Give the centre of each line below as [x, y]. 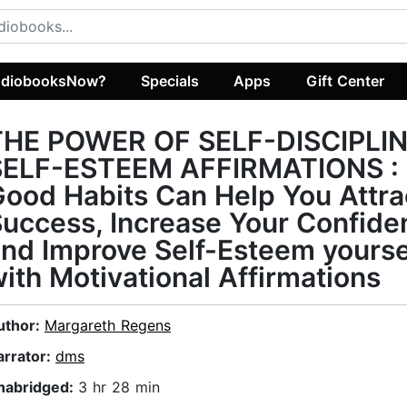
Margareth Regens [108, 326]
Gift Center [345, 80]
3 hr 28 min [119, 387]
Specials [170, 80]
